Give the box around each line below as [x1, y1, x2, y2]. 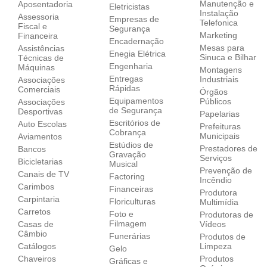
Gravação [108, 149, 146, 159]
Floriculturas [108, 196, 156, 206]
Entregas [108, 73, 143, 83]
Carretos [18, 206, 51, 216]
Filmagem [108, 218, 147, 228]
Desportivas [18, 106, 63, 116]
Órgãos [200, 86, 228, 97]
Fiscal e [18, 21, 48, 31]
